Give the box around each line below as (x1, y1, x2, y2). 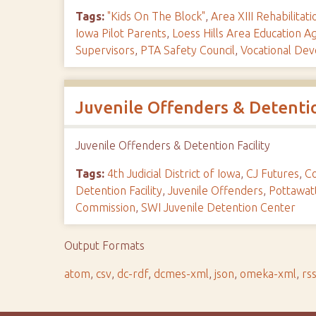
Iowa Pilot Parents (75, 27, 167, 39)
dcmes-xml (154, 267, 209, 280)
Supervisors (75, 44, 135, 56)
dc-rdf (117, 267, 149, 280)
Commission (75, 201, 136, 214)
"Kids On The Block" (107, 10, 206, 23)
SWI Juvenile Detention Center (141, 201, 296, 214)
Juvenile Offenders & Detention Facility (75, 139, 271, 152)
